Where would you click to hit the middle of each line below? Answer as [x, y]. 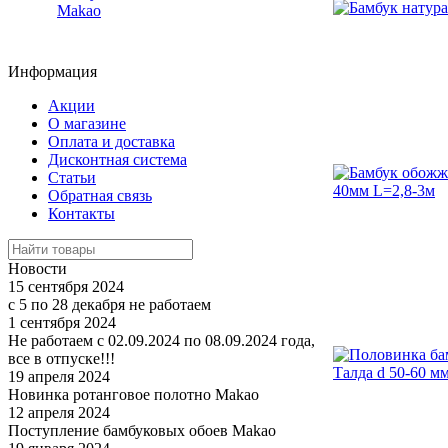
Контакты [81, 213]
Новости [37, 268]
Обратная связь [100, 195]
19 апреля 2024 [59, 376]
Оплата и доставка [111, 141]
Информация [52, 71]
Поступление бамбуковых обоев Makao [142, 430]
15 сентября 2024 [66, 286]
